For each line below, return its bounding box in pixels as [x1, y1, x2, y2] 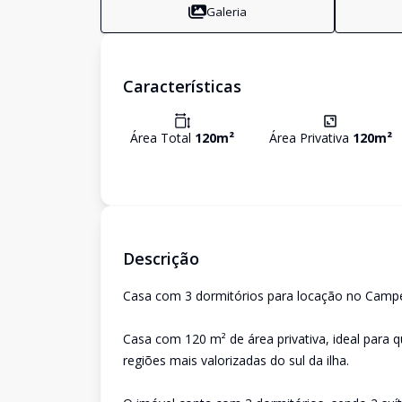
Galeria [206, 3, 248, 20]
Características [123, 75, 241, 97]
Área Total [130, 129, 195, 146]
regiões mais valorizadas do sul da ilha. [123, 352, 349, 369]
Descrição [123, 248, 199, 269]
